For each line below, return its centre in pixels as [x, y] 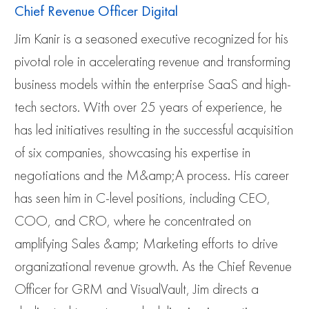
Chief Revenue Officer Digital [96, 11]
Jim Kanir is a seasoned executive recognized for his [151, 39]
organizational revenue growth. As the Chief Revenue [153, 267]
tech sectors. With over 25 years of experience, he [148, 108]
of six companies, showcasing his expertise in [132, 153]
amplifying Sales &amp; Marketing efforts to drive [146, 244]
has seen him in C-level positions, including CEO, [142, 199]
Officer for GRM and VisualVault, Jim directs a [137, 290]
